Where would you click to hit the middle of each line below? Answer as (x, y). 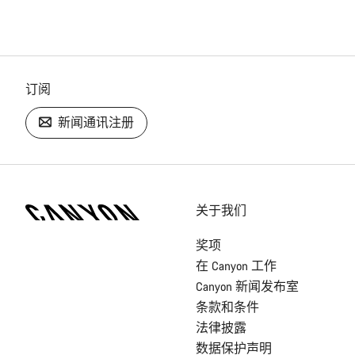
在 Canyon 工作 (236, 266)
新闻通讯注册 (96, 123)
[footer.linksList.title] (246, 191)
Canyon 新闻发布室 (247, 287)
